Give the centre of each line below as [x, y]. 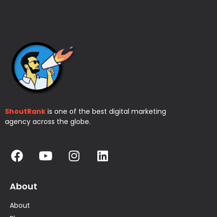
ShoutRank [25, 111]
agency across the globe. [49, 121]
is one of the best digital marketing [106, 111]
